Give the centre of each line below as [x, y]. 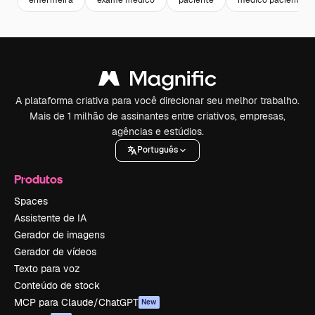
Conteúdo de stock [57, 285]
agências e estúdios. [157, 131]
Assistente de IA [50, 218]
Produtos [38, 179]
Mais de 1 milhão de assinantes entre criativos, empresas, [157, 116]
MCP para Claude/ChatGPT [76, 302]
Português [157, 150]
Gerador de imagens [59, 234]
